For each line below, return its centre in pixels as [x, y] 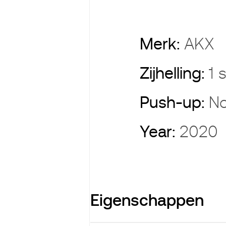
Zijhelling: [175, 73]
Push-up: [175, 102]
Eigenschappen [147, 200]
